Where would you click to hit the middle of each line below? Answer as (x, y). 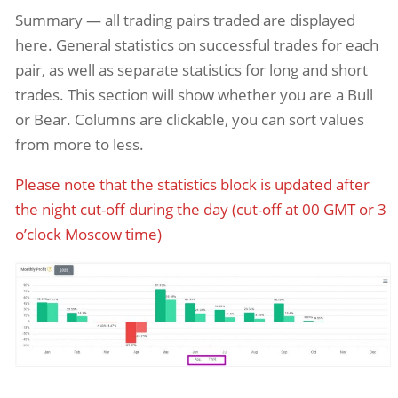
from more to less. (79, 144)
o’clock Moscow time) (88, 234)
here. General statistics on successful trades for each (196, 44)
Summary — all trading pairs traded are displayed (185, 20)
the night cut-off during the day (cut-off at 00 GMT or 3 (200, 209)
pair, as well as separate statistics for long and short (191, 69)
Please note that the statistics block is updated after (192, 184)
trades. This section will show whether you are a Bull (194, 94)
